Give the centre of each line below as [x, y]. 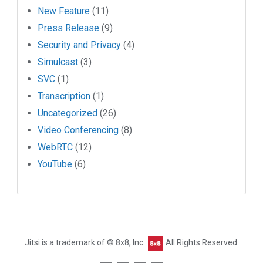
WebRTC [55, 147]
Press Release [69, 28]
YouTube [55, 164]
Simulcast [58, 62]
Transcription [64, 96]
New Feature [64, 11]
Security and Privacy [80, 45]
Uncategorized [68, 113]
